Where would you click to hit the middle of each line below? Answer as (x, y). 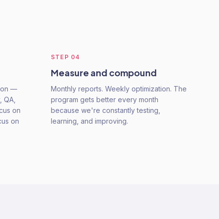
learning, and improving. (89, 121)
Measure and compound (104, 73)
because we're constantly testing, (106, 110)
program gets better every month (105, 99)
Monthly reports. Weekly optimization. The (119, 89)
